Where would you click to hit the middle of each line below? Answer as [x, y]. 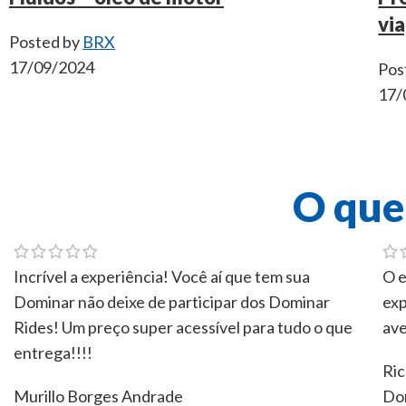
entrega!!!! [53, 352]
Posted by [44, 42]
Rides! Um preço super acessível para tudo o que [183, 327]
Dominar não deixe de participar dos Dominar [172, 301]
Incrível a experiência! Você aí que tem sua [162, 276]
